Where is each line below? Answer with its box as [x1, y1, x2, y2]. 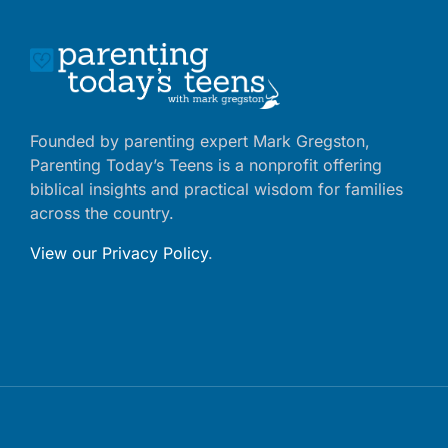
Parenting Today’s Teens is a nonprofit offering [30, 155, 382, 175]
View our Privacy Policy [30, 243, 208, 263]
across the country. [30, 203, 174, 223]
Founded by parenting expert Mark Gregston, [30, 131, 370, 151]
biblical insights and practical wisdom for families [30, 179, 403, 199]
